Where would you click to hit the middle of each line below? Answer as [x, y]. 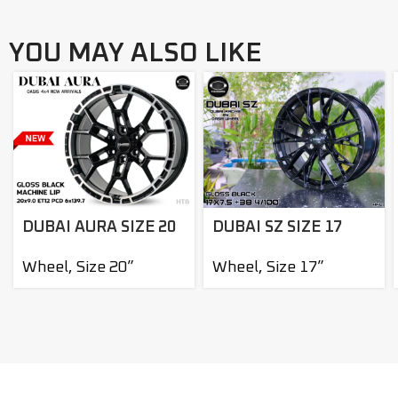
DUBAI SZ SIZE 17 [277, 227]
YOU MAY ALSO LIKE [135, 53]
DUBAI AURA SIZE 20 [99, 227]
